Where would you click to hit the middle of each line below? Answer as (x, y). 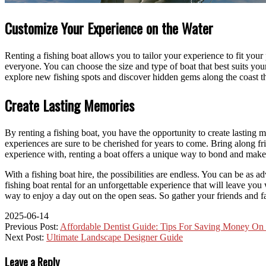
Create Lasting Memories (69, 105)
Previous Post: (32, 226)
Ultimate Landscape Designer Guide (115, 237)
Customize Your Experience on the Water (109, 28)
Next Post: (26, 237)
